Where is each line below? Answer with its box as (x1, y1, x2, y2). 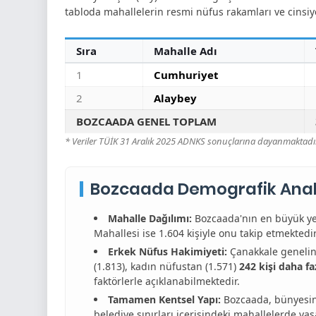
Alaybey (154, 91, 197, 105)
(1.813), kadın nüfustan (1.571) (94, 260, 239, 273)
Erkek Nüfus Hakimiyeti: (108, 245, 227, 258)
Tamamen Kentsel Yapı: (108, 293, 221, 306)
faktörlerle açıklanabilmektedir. (94, 274, 240, 288)
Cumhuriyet (154, 68, 219, 82)
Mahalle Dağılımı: (108, 212, 192, 225)
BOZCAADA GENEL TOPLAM (76, 114, 217, 128)
